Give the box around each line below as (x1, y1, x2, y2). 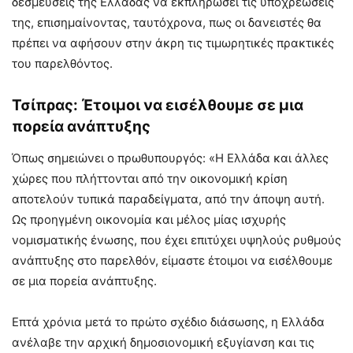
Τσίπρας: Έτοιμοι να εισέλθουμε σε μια (12, 95, 303, 114)
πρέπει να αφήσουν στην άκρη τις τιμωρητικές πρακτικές (12, 35, 334, 50)
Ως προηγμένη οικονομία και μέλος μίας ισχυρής (12, 211, 286, 227)
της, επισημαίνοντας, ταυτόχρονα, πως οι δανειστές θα (12, 14, 321, 30)
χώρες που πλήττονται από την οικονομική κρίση (12, 170, 288, 186)
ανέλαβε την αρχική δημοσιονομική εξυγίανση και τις (12, 334, 314, 350)
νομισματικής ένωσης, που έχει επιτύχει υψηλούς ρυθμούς (12, 232, 341, 247)
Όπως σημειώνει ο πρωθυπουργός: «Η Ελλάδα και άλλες (12, 150, 329, 165)
